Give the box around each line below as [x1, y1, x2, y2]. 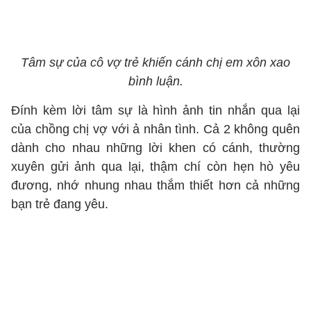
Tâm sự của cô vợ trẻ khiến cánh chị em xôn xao [21, 56, 290, 69]
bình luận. [128, 74, 183, 88]
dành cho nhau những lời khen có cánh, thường [11, 141, 300, 155]
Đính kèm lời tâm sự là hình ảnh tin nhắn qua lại [11, 103, 300, 117]
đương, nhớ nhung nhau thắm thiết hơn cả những [11, 178, 300, 192]
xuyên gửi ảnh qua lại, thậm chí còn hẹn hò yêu [11, 160, 300, 174]
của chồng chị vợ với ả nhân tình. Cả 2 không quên [11, 122, 300, 136]
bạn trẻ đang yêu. [11, 197, 108, 211]
